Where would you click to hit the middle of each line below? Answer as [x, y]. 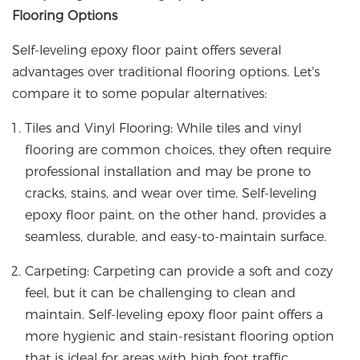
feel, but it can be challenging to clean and [160, 293]
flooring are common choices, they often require [178, 150]
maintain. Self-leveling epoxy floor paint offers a [174, 315]
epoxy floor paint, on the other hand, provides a [176, 215]
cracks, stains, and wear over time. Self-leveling [171, 194]
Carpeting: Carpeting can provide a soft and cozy [179, 272]
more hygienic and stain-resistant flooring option [180, 337]
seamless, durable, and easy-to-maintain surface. [176, 237]
